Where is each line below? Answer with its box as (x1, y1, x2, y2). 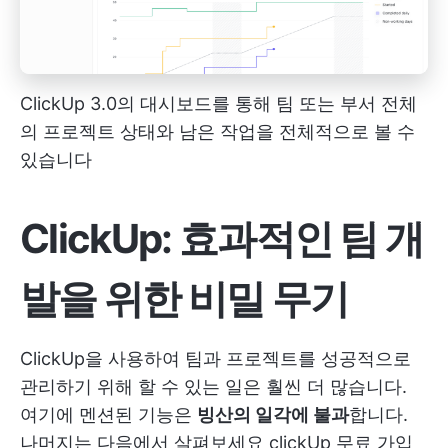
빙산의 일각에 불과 (197, 404, 349, 426)
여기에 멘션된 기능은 (20, 404, 197, 426)
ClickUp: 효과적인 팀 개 (20, 214, 424, 264)
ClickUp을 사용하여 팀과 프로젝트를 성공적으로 (20, 348, 411, 370)
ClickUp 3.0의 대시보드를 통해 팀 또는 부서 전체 (20, 93, 417, 115)
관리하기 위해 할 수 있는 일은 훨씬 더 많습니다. (20, 376, 407, 398)
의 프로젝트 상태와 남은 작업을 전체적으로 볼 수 (20, 121, 415, 143)
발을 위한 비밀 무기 (20, 274, 349, 324)
